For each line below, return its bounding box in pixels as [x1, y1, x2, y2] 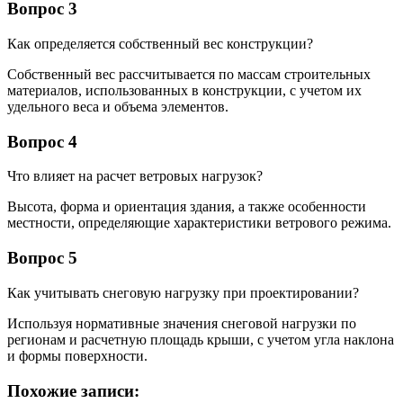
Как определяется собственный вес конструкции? [7, 35, 313, 51]
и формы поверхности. [7, 347, 148, 363]
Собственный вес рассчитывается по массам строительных [7, 66, 371, 82]
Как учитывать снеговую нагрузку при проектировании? [7, 284, 359, 300]
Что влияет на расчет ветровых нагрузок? [7, 168, 263, 184]
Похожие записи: [7, 381, 139, 400]
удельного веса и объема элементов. [7, 98, 228, 114]
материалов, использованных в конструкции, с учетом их [7, 82, 362, 98]
